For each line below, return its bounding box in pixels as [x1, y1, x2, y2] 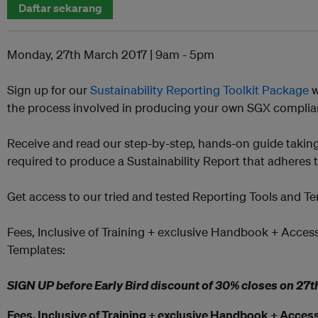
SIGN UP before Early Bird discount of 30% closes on [7, 277, 296, 292]
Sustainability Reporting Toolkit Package [90, 82, 309, 97]
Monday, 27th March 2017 [7, 46, 147, 62]
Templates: [7, 241, 65, 257]
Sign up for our [7, 82, 90, 97]
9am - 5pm [155, 46, 214, 62]
